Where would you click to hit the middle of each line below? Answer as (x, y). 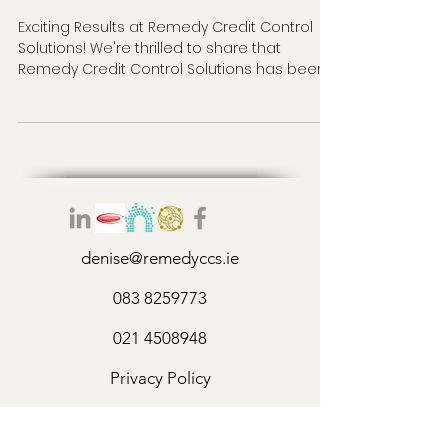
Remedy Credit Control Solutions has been (172, 69)
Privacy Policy (160, 378)
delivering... (54, 90)
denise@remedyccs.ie (160, 258)
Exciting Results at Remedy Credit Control (165, 27)
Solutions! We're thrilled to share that (149, 48)
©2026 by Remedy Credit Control (160, 418)
